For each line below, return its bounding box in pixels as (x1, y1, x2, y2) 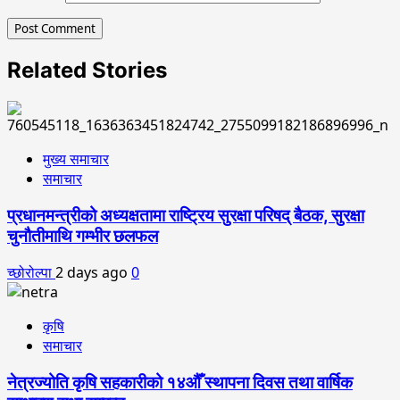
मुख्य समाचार (43, 148, 109, 169)
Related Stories (7, 56, 167, 83)
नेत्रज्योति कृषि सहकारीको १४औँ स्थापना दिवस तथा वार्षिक (7, 371, 353, 393)
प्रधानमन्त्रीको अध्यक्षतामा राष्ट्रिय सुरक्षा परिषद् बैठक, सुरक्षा (7, 204, 364, 226)
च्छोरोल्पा (7, 262, 55, 283)
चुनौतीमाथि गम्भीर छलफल (7, 225, 158, 246)
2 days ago (55, 262, 131, 283)
